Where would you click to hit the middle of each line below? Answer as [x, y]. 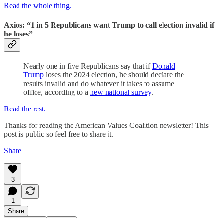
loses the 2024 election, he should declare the [114, 74]
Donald [164, 66]
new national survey [121, 92]
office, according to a [57, 92]
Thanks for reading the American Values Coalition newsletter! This [106, 125]
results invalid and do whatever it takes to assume [99, 83]
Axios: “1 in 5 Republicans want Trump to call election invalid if [109, 25]
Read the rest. [25, 109]
